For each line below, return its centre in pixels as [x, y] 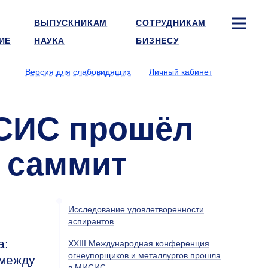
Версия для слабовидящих [78, 72]
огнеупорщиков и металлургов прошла [144, 255]
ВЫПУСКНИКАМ [71, 23]
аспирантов [91, 221]
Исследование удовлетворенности [136, 209]
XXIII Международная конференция [139, 243]
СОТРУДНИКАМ [171, 23]
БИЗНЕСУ [158, 41]
